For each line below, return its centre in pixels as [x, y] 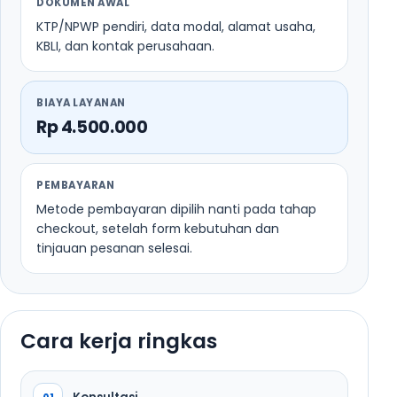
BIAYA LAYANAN [81, 102]
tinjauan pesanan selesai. [114, 248]
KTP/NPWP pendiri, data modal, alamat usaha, [176, 26]
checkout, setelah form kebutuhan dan [158, 228]
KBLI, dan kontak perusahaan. [125, 46]
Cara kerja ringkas [119, 341]
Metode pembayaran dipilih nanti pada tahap [176, 209]
